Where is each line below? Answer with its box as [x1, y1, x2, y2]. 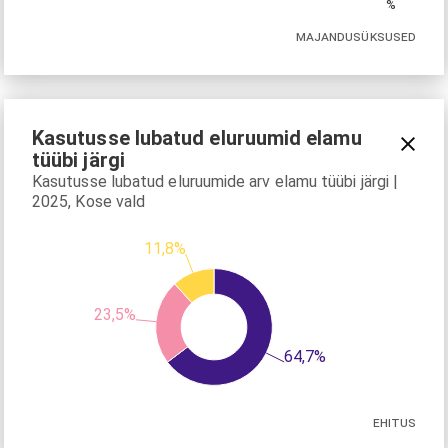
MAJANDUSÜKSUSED [295, 27, 416, 44]
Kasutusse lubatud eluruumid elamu [32, 125, 362, 150]
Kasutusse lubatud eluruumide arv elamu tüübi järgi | [32, 172, 399, 192]
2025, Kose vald [32, 192, 146, 212]
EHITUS [372, 413, 416, 430]
